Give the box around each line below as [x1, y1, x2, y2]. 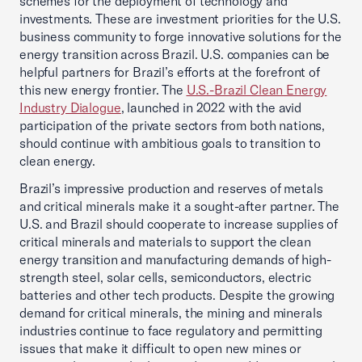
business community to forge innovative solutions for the [19, 28, 342, 44]
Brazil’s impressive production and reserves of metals [19, 180, 323, 196]
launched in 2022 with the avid [124, 99, 301, 116]
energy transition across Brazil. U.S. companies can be [19, 46, 330, 62]
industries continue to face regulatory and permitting [19, 322, 322, 339]
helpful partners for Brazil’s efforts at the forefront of [19, 64, 320, 80]
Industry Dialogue [19, 99, 121, 116]
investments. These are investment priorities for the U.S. [19, 11, 341, 27]
